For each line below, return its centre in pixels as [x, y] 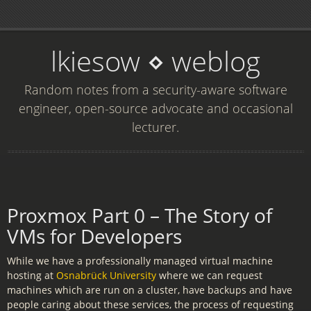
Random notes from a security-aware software [155, 90]
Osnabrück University [106, 275]
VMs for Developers [94, 236]
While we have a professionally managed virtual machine [140, 261]
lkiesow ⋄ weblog [155, 61]
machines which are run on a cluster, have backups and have [150, 290]
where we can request [209, 275]
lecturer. [155, 127]
